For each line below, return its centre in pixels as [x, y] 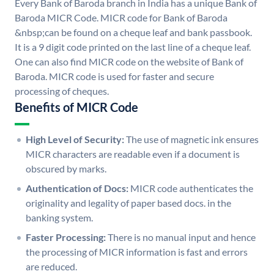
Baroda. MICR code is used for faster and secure [114, 76]
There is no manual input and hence [182, 237]
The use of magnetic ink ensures [192, 139]
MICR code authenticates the [192, 188]
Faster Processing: [66, 237]
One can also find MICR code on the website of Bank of [129, 62]
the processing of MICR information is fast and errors [137, 252]
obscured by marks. [66, 169]
